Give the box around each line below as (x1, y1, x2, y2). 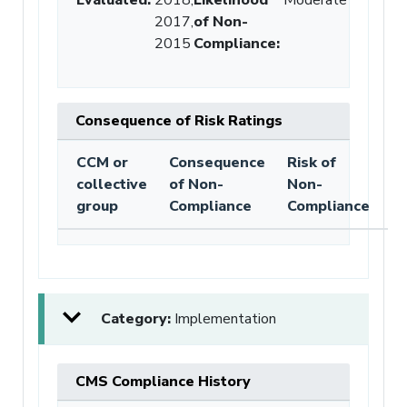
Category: (101, 308, 174, 329)
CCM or (76, 152, 128, 173)
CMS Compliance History (75, 371, 251, 392)
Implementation (174, 308, 276, 329)
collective (76, 174, 147, 194)
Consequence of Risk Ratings (75, 110, 283, 131)
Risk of (287, 152, 336, 173)
